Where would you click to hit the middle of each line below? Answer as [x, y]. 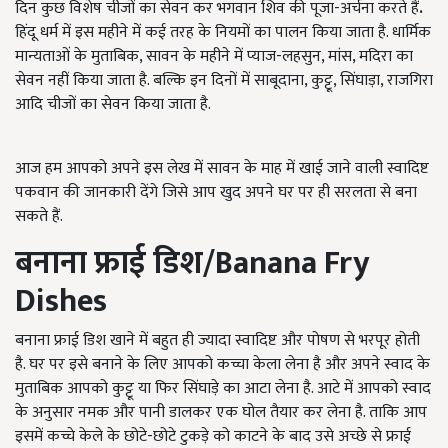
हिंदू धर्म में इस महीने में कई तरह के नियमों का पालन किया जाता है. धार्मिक [223, 32]
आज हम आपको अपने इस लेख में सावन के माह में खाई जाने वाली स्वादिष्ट [222, 168]
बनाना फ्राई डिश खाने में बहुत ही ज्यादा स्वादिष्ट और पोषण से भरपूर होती [217, 340]
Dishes [61, 301]
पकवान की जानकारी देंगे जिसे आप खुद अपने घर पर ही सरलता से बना [216, 192]
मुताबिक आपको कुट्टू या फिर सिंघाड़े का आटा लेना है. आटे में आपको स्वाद [223, 388]
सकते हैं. [39, 216]
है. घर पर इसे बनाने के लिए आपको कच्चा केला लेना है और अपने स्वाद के [222, 364]
